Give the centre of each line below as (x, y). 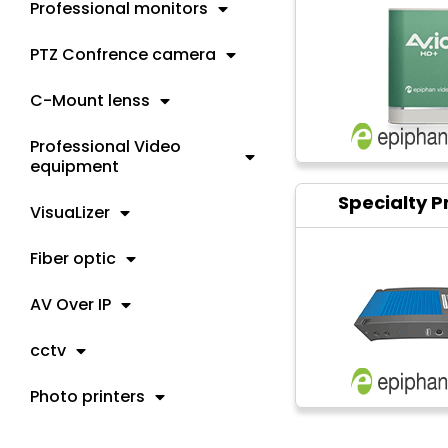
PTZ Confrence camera (123, 54)
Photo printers (87, 396)
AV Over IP (70, 304)
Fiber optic (73, 258)
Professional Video (105, 146)
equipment (74, 166)
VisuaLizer (70, 212)
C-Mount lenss (90, 100)
